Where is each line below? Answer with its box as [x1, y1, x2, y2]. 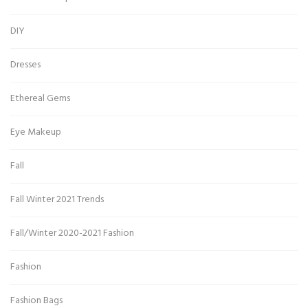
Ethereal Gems [10, 91, 70, 107]
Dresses [10, 57, 41, 74]
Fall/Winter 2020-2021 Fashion [10, 225, 134, 242]
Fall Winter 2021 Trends [10, 192, 104, 208]
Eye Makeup [10, 124, 61, 141]
